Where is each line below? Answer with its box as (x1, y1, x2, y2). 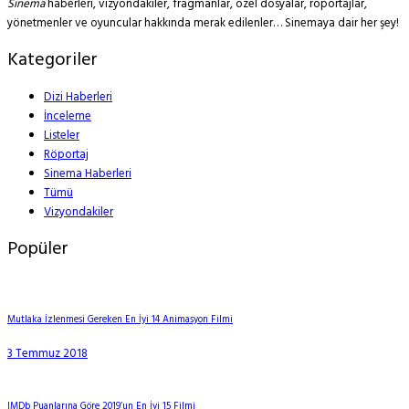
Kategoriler (7, 45, 98, 75)
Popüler (7, 234, 68, 264)
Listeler (44, 125, 79, 145)
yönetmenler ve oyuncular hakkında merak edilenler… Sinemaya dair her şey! (7, 13, 399, 33)
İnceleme (44, 106, 91, 126)
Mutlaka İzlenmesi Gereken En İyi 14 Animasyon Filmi (7, 311, 233, 328)
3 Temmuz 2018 (7, 343, 88, 363)
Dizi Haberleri (44, 87, 112, 107)
